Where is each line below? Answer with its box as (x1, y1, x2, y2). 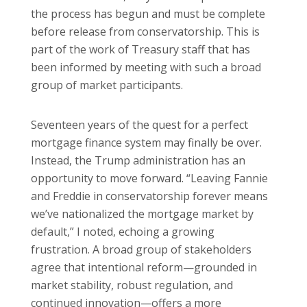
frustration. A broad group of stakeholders (31, 241, 251, 257)
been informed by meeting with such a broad (31, 59, 261, 75)
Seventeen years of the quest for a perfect (31, 116, 248, 132)
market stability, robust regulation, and (31, 277, 233, 293)
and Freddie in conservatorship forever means (31, 188, 268, 204)
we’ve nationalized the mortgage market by (31, 206, 254, 221)
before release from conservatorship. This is (31, 23, 260, 39)
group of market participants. (31, 77, 183, 93)
